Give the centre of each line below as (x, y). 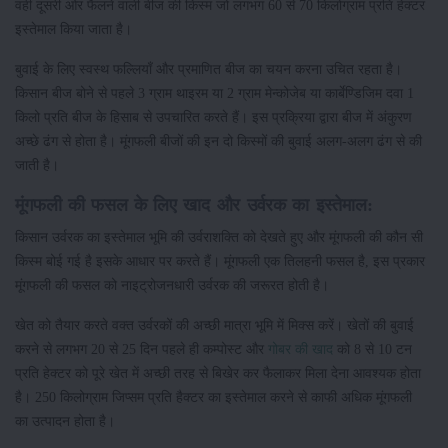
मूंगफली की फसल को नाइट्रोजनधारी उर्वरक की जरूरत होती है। (174, 285)
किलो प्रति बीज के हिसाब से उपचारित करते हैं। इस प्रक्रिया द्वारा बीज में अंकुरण (213, 117)
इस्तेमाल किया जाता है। (75, 29)
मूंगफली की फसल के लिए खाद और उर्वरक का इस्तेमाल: (194, 205)
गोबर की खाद (300, 349)
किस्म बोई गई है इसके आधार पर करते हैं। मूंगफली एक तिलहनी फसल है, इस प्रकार (220, 261)
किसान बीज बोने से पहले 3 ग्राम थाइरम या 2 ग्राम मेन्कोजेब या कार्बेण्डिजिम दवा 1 (214, 93)
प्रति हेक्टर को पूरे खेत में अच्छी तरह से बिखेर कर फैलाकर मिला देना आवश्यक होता (218, 373)
